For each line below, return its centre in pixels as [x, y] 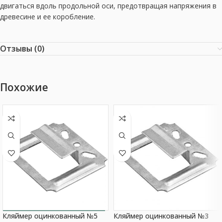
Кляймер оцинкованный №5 [50, 216]
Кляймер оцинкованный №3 [161, 216]
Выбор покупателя [54, 216]
